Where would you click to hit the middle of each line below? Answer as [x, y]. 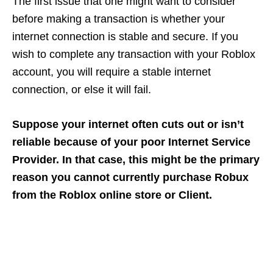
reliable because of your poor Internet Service [131, 142]
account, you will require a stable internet [112, 72]
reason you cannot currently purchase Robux [130, 178]
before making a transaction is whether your [119, 19]
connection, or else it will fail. [82, 90]
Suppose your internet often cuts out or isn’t [128, 125]
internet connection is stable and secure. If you [125, 37]
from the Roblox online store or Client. [112, 195]
